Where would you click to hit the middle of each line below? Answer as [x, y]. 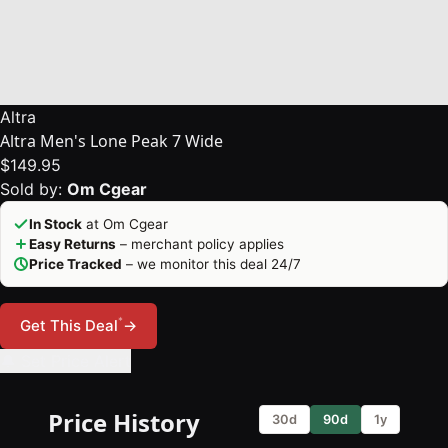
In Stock [55, 224]
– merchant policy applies [200, 244]
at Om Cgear [125, 224]
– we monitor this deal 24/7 [211, 264]
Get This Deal [69, 326]
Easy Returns [72, 244]
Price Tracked [75, 264]
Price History [124, 423]
